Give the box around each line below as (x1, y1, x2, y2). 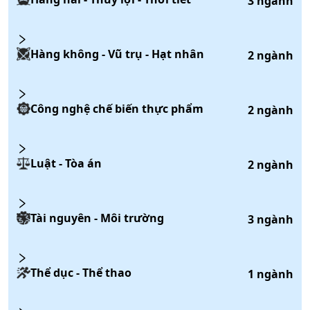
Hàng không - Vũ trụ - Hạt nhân (30, 46, 204, 62)
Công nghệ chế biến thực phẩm (30, 100, 203, 116)
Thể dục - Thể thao (30, 264, 131, 280)
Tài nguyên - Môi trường (30, 210, 164, 226)
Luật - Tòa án (30, 155, 102, 171)
